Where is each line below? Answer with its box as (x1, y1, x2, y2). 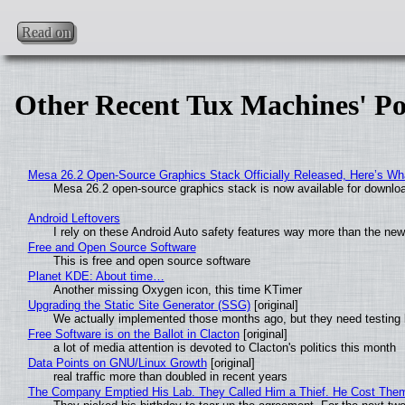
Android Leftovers (27, 212, 120, 226)
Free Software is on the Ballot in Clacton (27, 327, 240, 342)
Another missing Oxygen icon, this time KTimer (52, 283, 302, 297)
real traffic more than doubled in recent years (52, 370, 287, 384)
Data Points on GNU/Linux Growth (27, 356, 207, 371)
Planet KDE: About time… (27, 269, 165, 284)
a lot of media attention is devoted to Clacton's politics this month (52, 341, 396, 355)
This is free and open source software (52, 254, 250, 268)
